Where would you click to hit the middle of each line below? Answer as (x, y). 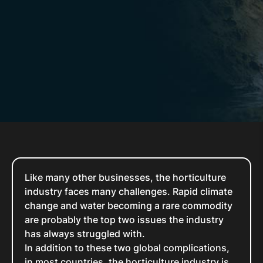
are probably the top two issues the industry (124, 220)
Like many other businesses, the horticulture (125, 178)
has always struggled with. (86, 234)
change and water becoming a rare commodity (129, 206)
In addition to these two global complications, (127, 248)
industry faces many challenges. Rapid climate (129, 192)
